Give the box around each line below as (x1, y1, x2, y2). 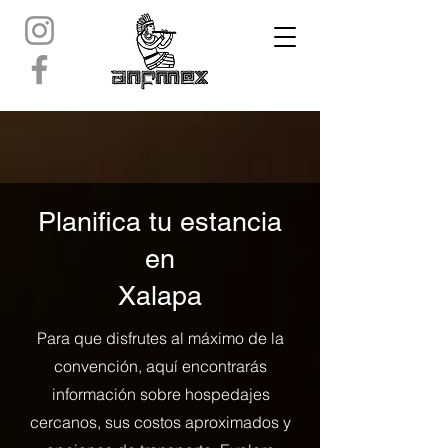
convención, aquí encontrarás (54, 356, 267, 376)
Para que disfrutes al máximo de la (37, 328, 284, 348)
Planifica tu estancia (38, 206, 282, 237)
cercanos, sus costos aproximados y (30, 412, 291, 432)
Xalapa (118, 280, 202, 311)
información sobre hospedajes (51, 384, 270, 404)
